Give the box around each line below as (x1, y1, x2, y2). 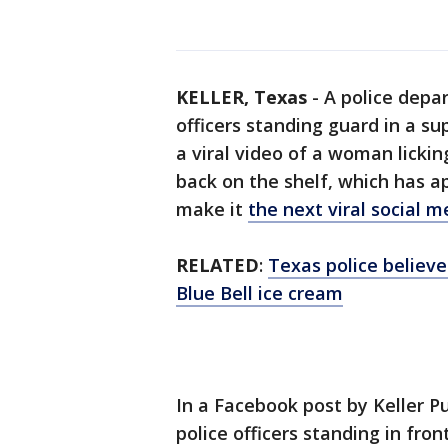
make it (176, 197, 248, 221)
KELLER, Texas (176, 85, 307, 109)
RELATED (176, 253, 259, 277)
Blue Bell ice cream (176, 281, 343, 305)
